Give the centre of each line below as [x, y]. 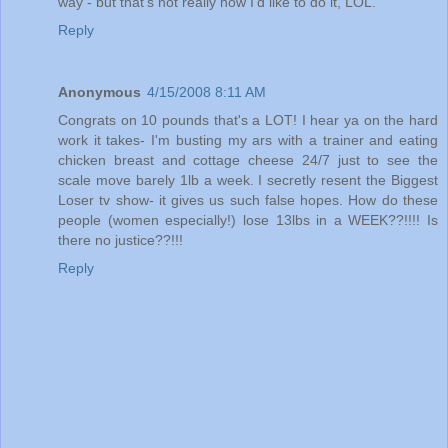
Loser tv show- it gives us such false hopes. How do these [248, 200]
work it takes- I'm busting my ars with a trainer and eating [248, 140]
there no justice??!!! [120, 240]
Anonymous [99, 92]
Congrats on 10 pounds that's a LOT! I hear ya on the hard [248, 120]
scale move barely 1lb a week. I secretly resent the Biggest [248, 180]
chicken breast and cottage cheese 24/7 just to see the [248, 160]
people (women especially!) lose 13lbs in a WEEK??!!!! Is [248, 220]
